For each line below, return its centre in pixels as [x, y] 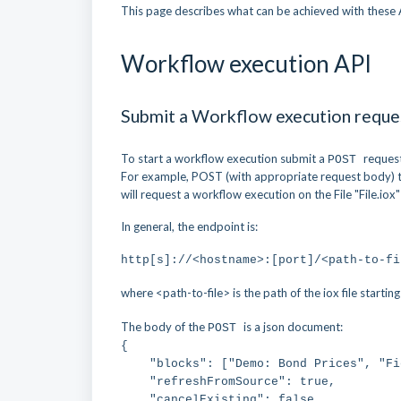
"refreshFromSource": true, [228, 382]
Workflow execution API [246, 64]
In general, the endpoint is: [189, 226]
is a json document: [293, 327]
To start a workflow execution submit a [224, 158]
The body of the [164, 327]
